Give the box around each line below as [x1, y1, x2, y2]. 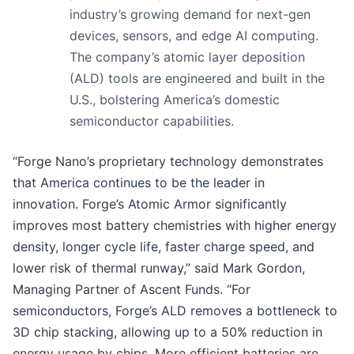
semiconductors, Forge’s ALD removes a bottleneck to [13, 302, 337, 318]
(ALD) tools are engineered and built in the [70, 70, 325, 86]
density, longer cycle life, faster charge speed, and [13, 238, 314, 254]
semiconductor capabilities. [70, 112, 234, 129]
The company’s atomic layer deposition [70, 48, 305, 65]
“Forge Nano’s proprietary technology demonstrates [13, 153, 323, 169]
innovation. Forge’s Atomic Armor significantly [13, 195, 287, 212]
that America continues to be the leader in [13, 174, 265, 190]
